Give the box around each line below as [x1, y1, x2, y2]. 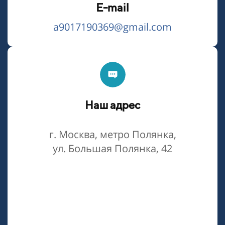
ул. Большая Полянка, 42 [53, 142, 172, 156]
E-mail [96, 1, 129, 15]
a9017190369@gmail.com [53, 20, 172, 34]
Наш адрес [85, 98, 140, 112]
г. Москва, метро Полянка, [49, 128, 176, 142]
